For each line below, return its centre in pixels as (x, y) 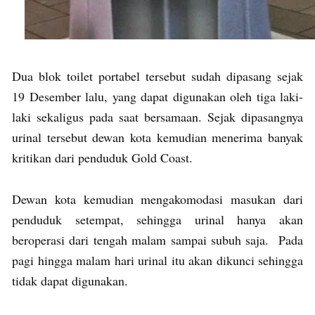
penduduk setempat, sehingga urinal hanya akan (157, 219)
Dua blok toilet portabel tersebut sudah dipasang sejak (157, 76)
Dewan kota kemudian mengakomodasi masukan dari (157, 199)
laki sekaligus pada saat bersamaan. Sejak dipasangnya (157, 116)
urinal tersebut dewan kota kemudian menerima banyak (157, 137)
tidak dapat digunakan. (70, 280)
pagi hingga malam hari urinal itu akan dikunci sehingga (157, 260)
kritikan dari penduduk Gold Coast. (102, 157)
